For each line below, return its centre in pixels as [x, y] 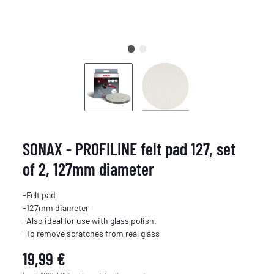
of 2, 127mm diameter [89, 168]
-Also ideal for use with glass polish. [90, 220]
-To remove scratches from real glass [91, 233]
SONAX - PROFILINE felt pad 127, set [129, 148]
